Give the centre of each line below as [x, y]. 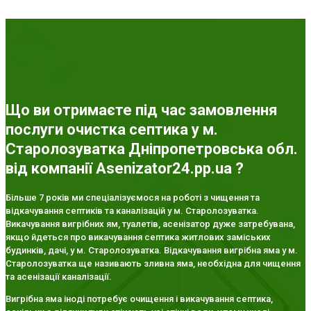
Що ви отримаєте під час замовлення [142, 110]
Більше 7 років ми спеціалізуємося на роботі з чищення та [133, 198]
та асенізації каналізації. [59, 277]
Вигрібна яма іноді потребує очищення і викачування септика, [139, 299]
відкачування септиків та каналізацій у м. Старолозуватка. [132, 211]
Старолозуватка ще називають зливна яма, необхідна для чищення [153, 264]
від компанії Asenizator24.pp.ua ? [125, 168]
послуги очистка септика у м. [112, 129]
